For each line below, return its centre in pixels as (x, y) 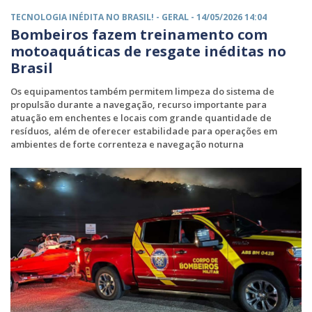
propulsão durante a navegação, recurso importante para (139, 105)
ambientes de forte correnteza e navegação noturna (127, 145)
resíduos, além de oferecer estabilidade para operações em (144, 131)
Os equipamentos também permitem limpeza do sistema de (142, 92)
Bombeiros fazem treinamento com (139, 35)
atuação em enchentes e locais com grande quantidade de (141, 118)
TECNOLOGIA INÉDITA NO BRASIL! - (86, 17)
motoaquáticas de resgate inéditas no (148, 52)
